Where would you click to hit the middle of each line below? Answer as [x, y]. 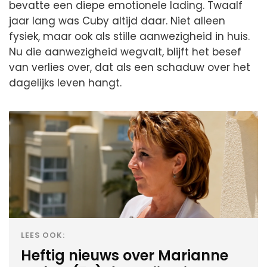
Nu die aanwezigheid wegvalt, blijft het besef [125, 52]
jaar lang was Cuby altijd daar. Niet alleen [117, 21]
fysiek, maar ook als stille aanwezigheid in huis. [129, 36]
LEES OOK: [43, 235]
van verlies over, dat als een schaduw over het [130, 67]
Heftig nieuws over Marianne [125, 255]
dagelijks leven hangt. [65, 83]
